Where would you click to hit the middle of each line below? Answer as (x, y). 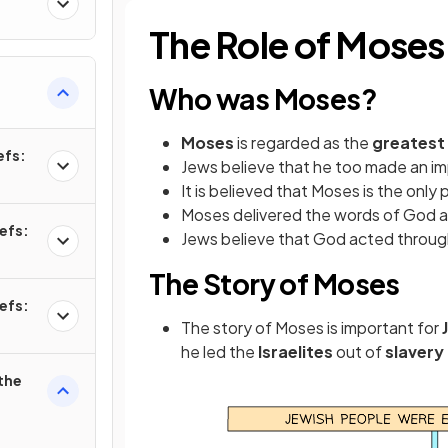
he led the (219, 351)
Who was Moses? (263, 98)
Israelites (297, 351)
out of (360, 351)
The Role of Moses (297, 44)
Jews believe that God (263, 238)
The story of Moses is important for (311, 327)
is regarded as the (304, 142)
